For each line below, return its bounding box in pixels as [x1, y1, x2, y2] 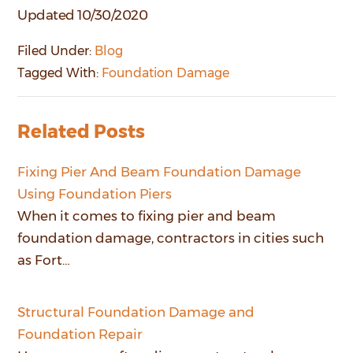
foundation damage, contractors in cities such [17, 229, 325, 246]
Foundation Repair [17, 325, 143, 342]
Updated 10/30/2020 [17, 6, 148, 23]
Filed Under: [17, 43, 95, 58]
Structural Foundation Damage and [17, 303, 255, 320]
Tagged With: [17, 65, 102, 80]
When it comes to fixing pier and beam [17, 207, 277, 224]
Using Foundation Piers [17, 185, 173, 202]
